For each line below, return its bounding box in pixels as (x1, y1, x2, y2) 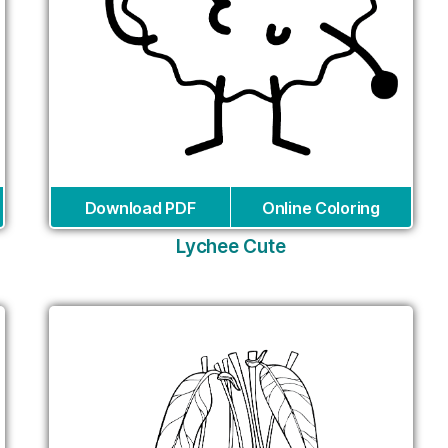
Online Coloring (261, 198, 380, 219)
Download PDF (84, 198, 196, 219)
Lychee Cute (176, 235, 286, 259)
